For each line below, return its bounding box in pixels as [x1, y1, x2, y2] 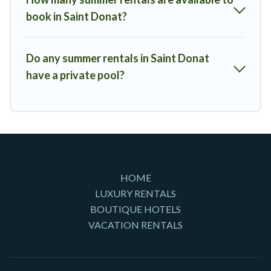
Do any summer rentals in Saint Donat [26, 51, 209, 65]
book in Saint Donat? [26, 10, 127, 24]
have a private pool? [26, 68, 125, 82]
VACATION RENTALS [88, 219, 183, 231]
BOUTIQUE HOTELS [90, 203, 181, 215]
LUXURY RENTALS [95, 188, 176, 200]
